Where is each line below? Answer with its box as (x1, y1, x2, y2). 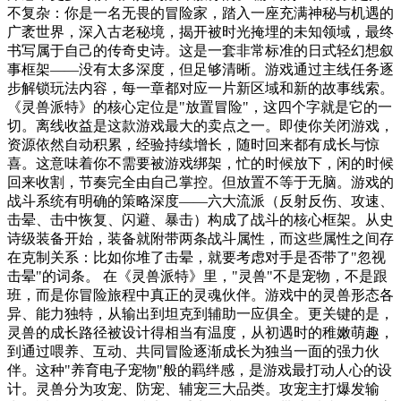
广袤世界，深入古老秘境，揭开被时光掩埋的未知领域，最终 (7, 23, 394, 39)
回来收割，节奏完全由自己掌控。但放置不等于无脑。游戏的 (7, 174, 394, 190)
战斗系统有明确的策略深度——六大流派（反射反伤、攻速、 (7, 192, 394, 209)
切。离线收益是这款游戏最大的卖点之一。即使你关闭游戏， (7, 117, 394, 133)
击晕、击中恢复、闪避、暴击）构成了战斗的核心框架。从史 (7, 211, 394, 227)
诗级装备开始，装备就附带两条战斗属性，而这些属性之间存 (7, 230, 394, 246)
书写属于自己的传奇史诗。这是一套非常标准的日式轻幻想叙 (7, 42, 394, 58)
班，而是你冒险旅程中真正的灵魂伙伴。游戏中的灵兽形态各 (7, 286, 394, 303)
